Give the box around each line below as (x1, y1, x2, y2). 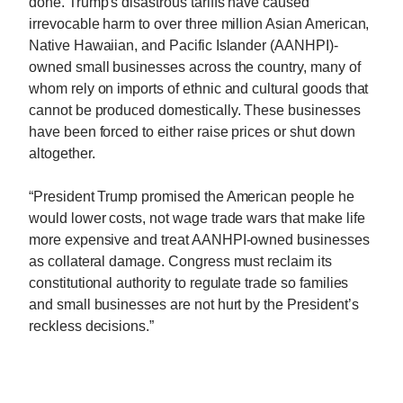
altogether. (29, 145, 95, 161)
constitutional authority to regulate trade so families (29, 274, 349, 291)
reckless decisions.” (29, 318, 155, 334)
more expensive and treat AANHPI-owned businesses (29, 231, 370, 247)
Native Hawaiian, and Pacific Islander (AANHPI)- (29, 37, 338, 53)
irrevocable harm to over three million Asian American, (29, 15, 370, 31)
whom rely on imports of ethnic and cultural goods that (29, 80, 369, 96)
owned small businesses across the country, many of (29, 58, 361, 75)
